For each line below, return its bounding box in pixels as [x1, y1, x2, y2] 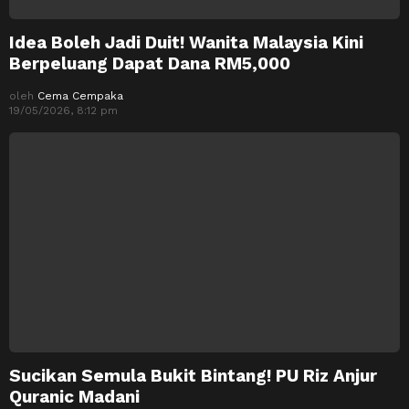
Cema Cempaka [37, 89, 123, 103]
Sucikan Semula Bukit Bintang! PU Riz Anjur [9, 365, 377, 387]
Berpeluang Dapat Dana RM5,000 [9, 53, 290, 75]
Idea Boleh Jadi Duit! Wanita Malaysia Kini [9, 32, 363, 54]
